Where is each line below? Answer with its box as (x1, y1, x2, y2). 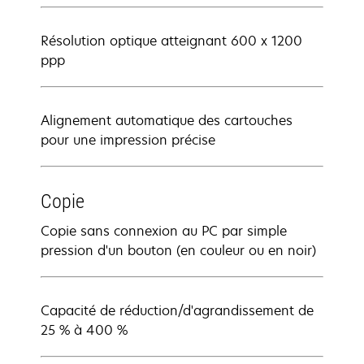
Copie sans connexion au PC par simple (41, 222, 287, 240)
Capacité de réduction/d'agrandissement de (41, 301, 314, 319)
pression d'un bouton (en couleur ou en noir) (41, 241, 316, 259)
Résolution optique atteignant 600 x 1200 (41, 32, 302, 50)
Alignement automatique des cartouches (41, 111, 292, 129)
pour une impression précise (41, 131, 215, 149)
